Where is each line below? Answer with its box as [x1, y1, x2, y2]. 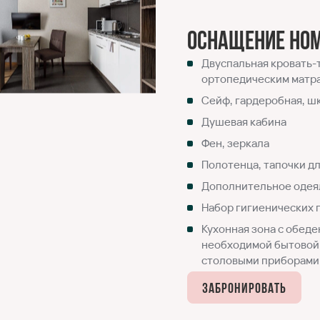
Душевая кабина [201, 114, 286, 130]
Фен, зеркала [201, 136, 269, 151]
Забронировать [202, 281, 287, 296]
